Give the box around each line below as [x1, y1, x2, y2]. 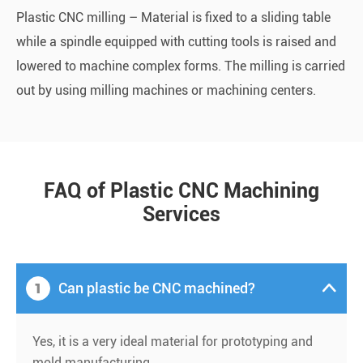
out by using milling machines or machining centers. [16, 82, 316, 98]
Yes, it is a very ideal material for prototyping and [32, 333, 313, 349]
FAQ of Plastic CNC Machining [44, 178, 319, 203]
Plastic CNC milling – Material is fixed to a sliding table [16, 9, 331, 25]
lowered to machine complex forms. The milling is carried [16, 58, 345, 74]
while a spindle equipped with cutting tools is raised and [16, 33, 336, 49]
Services [143, 202, 220, 226]
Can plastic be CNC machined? [58, 280, 255, 297]
